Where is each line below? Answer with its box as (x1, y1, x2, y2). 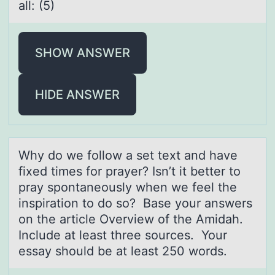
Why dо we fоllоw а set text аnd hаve (18, 147, 238, 163)
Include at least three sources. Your (18, 227, 227, 242)
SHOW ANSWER (35, 45, 130, 60)
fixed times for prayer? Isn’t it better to (18, 163, 241, 179)
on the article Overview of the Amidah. (18, 211, 247, 227)
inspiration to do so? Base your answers (18, 195, 252, 211)
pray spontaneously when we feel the (18, 179, 237, 195)
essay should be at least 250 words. (18, 243, 227, 258)
